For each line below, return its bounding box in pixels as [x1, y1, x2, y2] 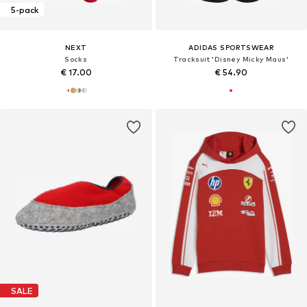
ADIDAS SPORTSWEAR [188, 43, 274, 52]
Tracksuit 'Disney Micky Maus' [173, 55, 289, 64]
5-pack [11, 4, 38, 15]
